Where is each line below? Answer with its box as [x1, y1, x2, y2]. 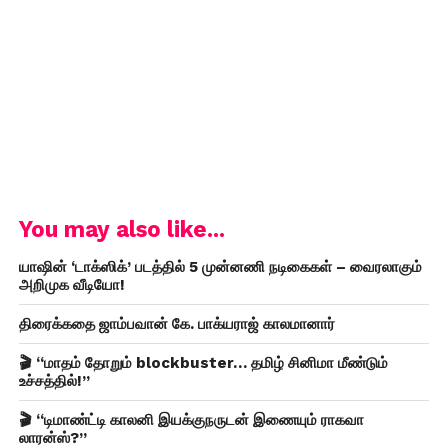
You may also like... [18, 215, 225, 242]
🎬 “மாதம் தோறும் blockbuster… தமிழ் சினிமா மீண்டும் [18, 353, 388, 372]
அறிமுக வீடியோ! [18, 275, 125, 294]
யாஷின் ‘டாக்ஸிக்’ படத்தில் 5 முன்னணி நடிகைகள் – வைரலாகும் [18, 257, 422, 276]
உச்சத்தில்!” [18, 371, 90, 390]
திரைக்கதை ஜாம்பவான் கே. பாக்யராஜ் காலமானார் [18, 314, 335, 333]
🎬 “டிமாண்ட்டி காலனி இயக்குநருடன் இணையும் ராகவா [18, 410, 364, 429]
